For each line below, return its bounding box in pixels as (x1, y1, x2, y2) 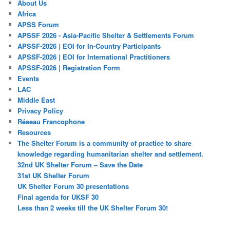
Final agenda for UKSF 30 (17, 191, 99, 202)
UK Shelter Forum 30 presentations (17, 181, 129, 191)
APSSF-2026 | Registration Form (17, 62, 121, 72)
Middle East (17, 94, 55, 105)
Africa (17, 8, 36, 18)
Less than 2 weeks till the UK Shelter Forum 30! (17, 202, 168, 213)
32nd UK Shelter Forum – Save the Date (17, 159, 143, 169)
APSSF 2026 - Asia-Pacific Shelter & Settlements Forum (17, 30, 195, 40)
